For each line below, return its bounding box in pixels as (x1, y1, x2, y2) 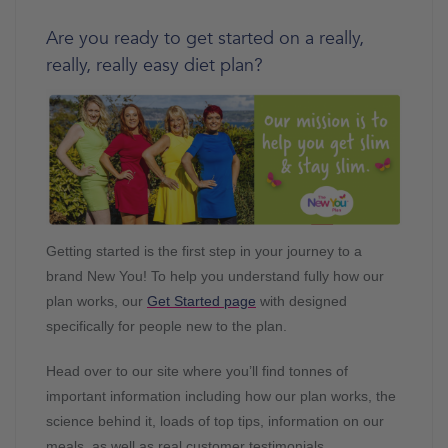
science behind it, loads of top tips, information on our (46, 412, 384, 429)
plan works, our (46, 292, 147, 309)
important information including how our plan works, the (46, 387, 396, 404)
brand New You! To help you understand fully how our (46, 267, 384, 284)
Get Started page (147, 292, 256, 309)
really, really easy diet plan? (46, 53, 263, 79)
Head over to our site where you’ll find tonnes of (46, 362, 348, 379)
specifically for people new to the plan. (46, 317, 287, 334)
